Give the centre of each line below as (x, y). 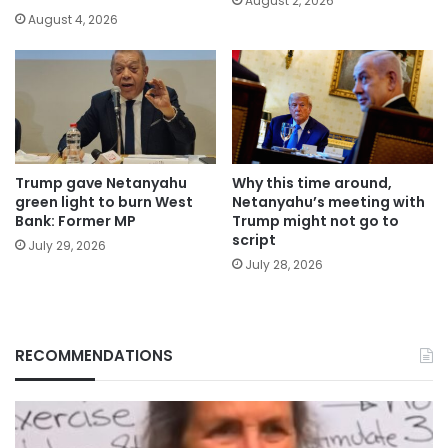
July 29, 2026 (67, 245)
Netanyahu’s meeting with (328, 201)
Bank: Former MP (75, 220)
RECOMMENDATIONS (94, 355)
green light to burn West (104, 201)
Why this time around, (312, 182)
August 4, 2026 (73, 20)
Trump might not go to (315, 220)
